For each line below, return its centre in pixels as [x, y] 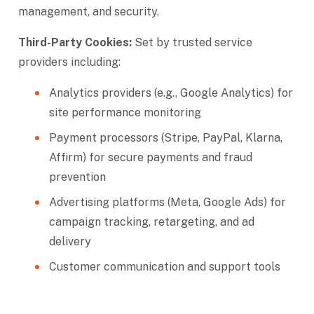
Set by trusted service [192, 42]
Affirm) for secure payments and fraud [151, 157]
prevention [77, 177]
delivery [70, 241]
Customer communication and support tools [165, 267]
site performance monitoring [125, 112]
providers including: [69, 62]
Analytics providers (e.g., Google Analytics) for [171, 93]
